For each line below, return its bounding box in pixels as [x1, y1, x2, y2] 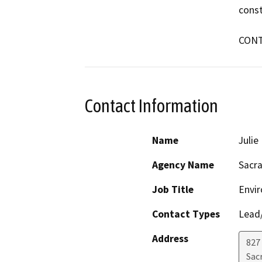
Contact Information [85, 95, 218, 117]
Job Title [152, 182, 194, 196]
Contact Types [152, 207, 220, 220]
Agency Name [152, 158, 214, 171]
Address [152, 232, 188, 245]
